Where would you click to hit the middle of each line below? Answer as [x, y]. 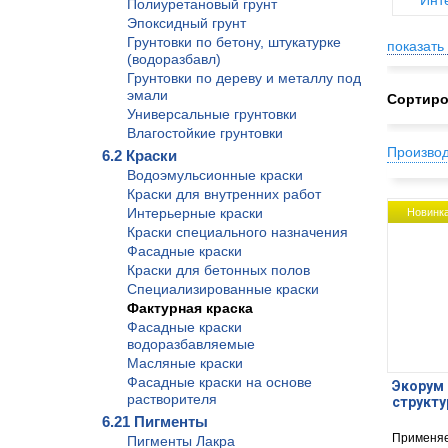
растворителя [172, 399]
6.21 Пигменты [155, 421]
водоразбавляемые [191, 344]
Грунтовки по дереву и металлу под [244, 78]
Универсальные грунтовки [212, 114]
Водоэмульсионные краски [215, 175]
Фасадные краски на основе [219, 382]
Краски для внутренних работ [224, 194]
